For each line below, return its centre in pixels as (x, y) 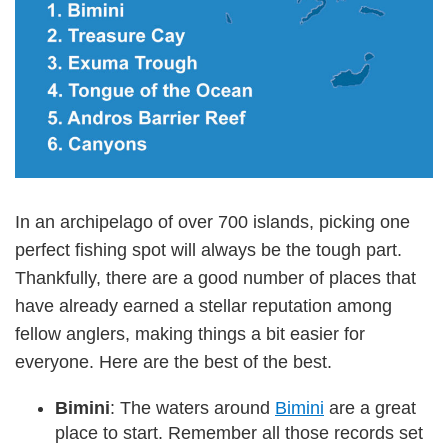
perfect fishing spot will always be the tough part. (208, 249)
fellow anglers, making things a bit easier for (190, 333)
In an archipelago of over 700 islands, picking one (212, 221)
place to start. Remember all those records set (239, 432)
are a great (370, 407)
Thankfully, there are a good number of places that (215, 277)
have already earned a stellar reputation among (203, 305)
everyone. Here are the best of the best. (173, 361)
